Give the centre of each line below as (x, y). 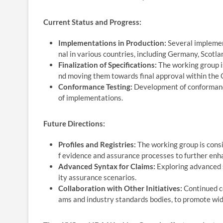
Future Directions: (74, 123)
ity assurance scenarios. (97, 177)
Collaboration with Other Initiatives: (120, 188)
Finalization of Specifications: (108, 64)
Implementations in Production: (112, 43)
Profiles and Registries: (97, 144)
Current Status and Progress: (92, 22)
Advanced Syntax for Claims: (107, 166)
